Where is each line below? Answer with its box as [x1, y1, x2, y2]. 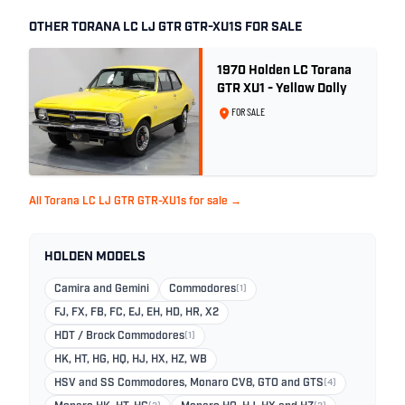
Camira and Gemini [54, 284, 149, 295]
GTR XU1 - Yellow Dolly [217, 82, 347, 96]
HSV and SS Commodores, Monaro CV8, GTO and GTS [54, 378, 324, 389]
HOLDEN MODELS [44, 250, 146, 264]
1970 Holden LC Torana [217, 64, 352, 78]
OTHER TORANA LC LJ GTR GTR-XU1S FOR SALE [29, 21, 302, 34]
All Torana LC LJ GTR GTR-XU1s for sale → [29, 196, 241, 207]
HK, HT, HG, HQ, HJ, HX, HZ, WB [54, 354, 207, 365]
